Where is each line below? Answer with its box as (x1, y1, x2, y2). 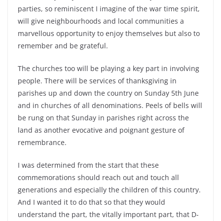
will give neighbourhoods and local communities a (18, 16, 184, 26)
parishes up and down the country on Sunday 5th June (18, 88, 199, 98)
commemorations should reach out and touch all (18, 173, 179, 182)
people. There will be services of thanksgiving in (18, 76, 177, 85)
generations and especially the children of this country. (18, 185, 201, 194)
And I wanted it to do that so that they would (18, 197, 165, 207)
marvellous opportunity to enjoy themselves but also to (18, 29, 200, 38)
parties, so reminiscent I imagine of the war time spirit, (18, 4, 200, 13)
